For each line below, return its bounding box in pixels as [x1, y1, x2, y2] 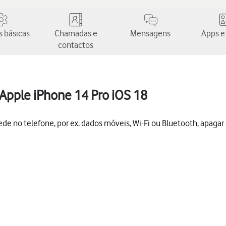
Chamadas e [54, 28, 97, 38]
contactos [58, 40, 93, 50]
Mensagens [130, 28, 171, 38]
